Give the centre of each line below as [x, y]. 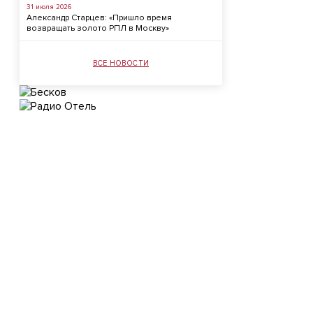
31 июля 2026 [49, 7]
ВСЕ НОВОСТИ [121, 63]
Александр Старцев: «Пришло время [99, 18]
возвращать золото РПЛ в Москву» [98, 28]
